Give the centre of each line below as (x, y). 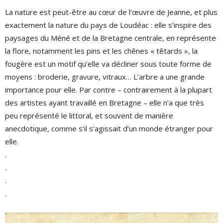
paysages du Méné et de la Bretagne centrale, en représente (111, 38)
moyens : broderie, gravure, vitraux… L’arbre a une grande (105, 77)
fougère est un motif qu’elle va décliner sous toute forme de (108, 64)
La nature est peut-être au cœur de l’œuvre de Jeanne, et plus (111, 12)
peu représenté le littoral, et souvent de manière (89, 115)
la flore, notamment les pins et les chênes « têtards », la (101, 51)
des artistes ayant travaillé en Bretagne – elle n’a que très (105, 103)
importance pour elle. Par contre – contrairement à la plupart (109, 90)
